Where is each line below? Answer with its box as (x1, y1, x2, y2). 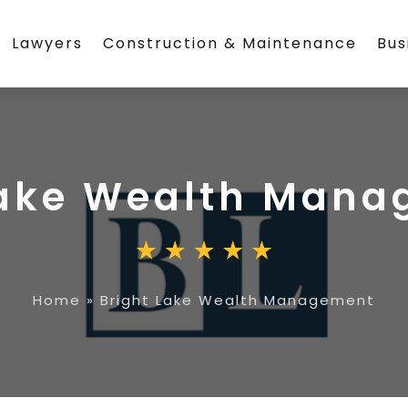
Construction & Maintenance (103, 33, 358, 54)
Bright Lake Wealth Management (100, 291, 375, 310)
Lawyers (12, 33, 84, 54)
